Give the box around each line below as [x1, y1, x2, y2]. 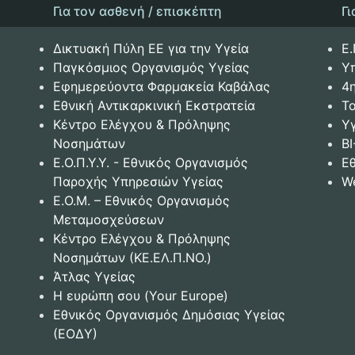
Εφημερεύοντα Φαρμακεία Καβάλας [52, 78, 270, 95]
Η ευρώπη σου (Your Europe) [52, 288, 228, 304]
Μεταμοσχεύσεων [52, 212, 164, 228]
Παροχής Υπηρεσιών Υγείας [52, 174, 223, 190]
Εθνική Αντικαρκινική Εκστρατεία [52, 97, 255, 114]
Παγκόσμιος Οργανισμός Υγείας [52, 59, 250, 76]
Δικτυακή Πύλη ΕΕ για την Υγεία [52, 40, 249, 57]
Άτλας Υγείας [52, 269, 136, 285]
